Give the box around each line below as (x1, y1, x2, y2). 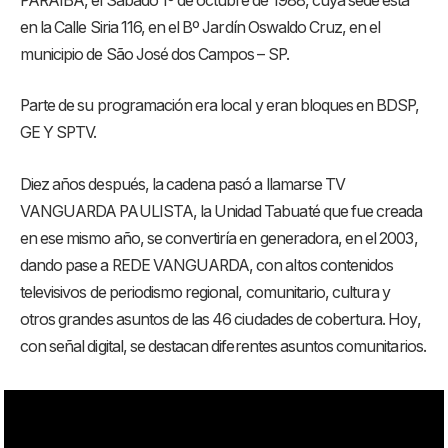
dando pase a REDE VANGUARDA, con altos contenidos (20, 255, 394, 275)
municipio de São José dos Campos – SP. (20, 44, 289, 64)
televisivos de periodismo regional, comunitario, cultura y (20, 282, 391, 302)
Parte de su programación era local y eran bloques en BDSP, (20, 96, 420, 116)
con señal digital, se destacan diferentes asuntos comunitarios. (20, 336, 426, 356)
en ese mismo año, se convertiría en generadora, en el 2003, (20, 228, 418, 248)
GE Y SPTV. (20, 123, 97, 143)
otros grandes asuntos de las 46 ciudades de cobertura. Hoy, (20, 309, 421, 329)
